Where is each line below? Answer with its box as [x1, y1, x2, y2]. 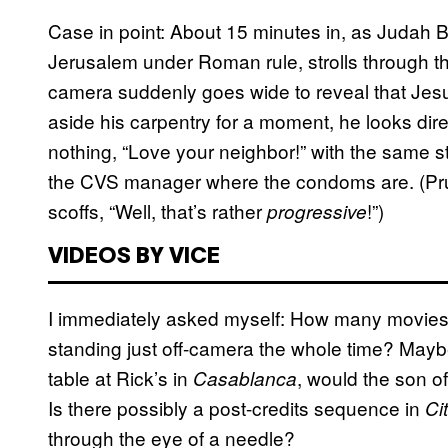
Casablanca [193, 365, 297, 392]
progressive [267, 198, 367, 225]
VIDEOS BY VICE [48, 247, 220, 268]
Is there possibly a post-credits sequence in [48, 394, 425, 422]
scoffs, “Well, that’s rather [48, 197, 267, 225]
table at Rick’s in [48, 364, 193, 392]
